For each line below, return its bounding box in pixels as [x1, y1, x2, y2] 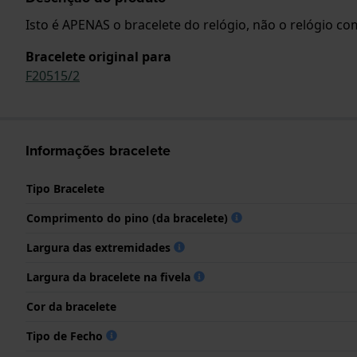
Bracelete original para [25, 47, 171, 65]
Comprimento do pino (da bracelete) [26, 210, 231, 226]
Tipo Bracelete [26, 180, 104, 196]
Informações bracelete [25, 139, 171, 161]
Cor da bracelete [26, 298, 116, 314]
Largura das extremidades [26, 239, 174, 255]
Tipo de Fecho [26, 328, 106, 343]
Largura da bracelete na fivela [26, 269, 194, 284]
